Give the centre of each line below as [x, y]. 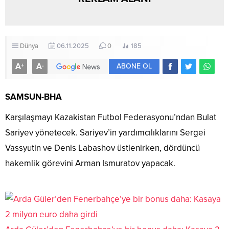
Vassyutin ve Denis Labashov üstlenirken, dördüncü [102, 148]
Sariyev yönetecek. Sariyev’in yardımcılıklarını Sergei [105, 132]
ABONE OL [134, 66]
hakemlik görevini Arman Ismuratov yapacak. [90, 163]
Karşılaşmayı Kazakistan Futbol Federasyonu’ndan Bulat [111, 117]
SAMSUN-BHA [33, 97]
